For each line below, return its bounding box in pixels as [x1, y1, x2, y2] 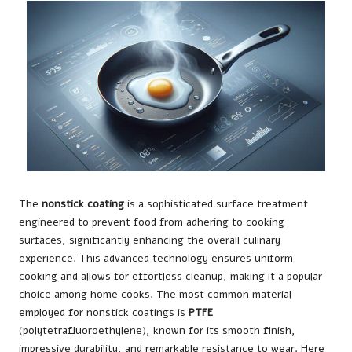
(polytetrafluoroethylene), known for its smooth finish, [19, 323, 295, 339]
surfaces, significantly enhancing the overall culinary [19, 233, 280, 248]
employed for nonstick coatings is [19, 305, 189, 321]
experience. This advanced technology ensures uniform [19, 251, 293, 266]
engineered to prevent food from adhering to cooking [19, 214, 284, 230]
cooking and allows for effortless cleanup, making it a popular [19, 269, 322, 284]
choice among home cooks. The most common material [19, 287, 291, 302]
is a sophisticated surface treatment [124, 196, 308, 212]
